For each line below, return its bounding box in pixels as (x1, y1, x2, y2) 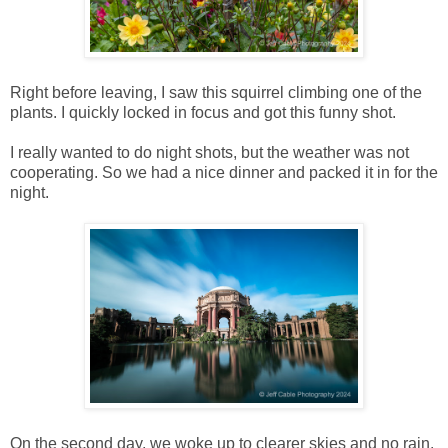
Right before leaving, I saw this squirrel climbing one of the (10, 83, 422, 101)
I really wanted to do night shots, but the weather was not (10, 143, 409, 161)
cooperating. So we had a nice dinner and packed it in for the (10, 163, 438, 181)
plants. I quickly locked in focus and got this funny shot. (10, 103, 396, 121)
